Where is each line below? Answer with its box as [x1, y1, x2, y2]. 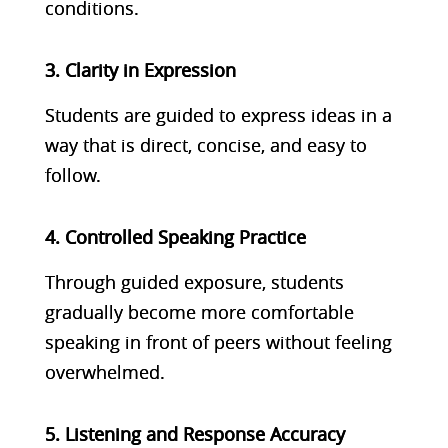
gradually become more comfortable [44, 299, 354, 324]
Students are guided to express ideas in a [44, 102, 392, 127]
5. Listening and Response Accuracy [44, 421, 345, 446]
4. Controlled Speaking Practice [44, 224, 306, 249]
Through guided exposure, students [44, 269, 344, 294]
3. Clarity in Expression [44, 57, 236, 82]
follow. [44, 162, 101, 187]
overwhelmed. [44, 359, 165, 384]
